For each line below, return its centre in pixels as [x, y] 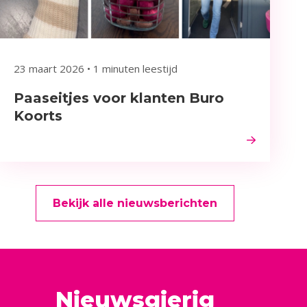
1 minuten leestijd [135, 69]
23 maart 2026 [49, 69]
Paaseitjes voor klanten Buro [119, 98]
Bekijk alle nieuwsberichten [135, 204]
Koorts [38, 116]
